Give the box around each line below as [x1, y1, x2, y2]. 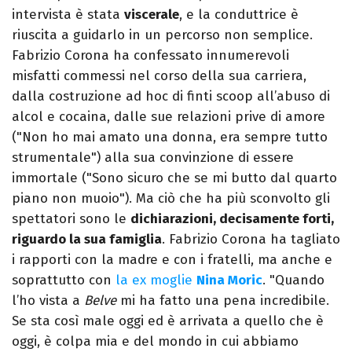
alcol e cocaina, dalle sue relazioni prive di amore [12, 108, 325, 126]
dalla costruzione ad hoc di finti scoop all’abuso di [12, 88, 330, 105]
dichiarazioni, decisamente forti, [130, 211, 334, 228]
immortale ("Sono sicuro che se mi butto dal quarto [12, 170, 337, 187]
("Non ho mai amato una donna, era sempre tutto [12, 129, 328, 146]
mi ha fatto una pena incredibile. [116, 292, 329, 310]
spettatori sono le [12, 211, 130, 228]
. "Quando [262, 272, 324, 289]
